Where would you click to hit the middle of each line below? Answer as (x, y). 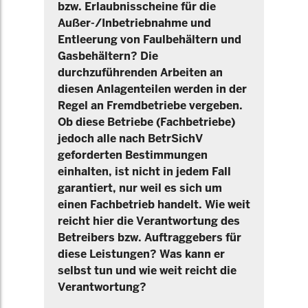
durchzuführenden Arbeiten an (140, 73)
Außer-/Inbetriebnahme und (134, 23)
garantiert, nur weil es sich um (140, 188)
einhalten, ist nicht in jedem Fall (144, 172)
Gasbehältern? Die (108, 56)
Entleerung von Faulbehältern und (150, 40)
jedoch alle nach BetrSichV (130, 139)
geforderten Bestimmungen (133, 155)
